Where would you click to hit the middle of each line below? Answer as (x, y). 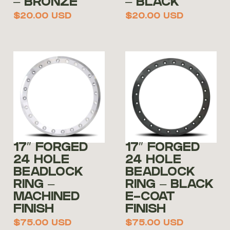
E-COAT (150, 198)
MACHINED (46, 198)
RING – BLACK (169, 186)
